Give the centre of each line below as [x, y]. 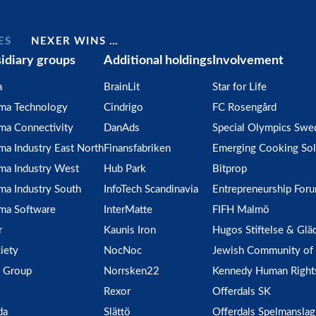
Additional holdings [158, 61]
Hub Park [125, 169]
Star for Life [239, 87]
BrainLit [122, 87]
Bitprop [230, 169]
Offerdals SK [242, 292]
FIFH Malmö [241, 210]
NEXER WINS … [75, 41]
